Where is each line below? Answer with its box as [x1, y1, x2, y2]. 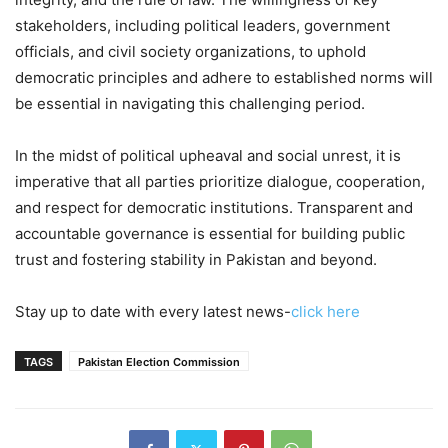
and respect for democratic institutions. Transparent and [15, 197, 413, 217]
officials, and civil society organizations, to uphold [15, 41, 366, 61]
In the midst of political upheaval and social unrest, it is [15, 145, 401, 165]
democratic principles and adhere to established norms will [15, 67, 433, 87]
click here [291, 301, 360, 321]
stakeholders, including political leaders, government [15, 15, 390, 35]
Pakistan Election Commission [78, 354, 240, 369]
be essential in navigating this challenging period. [15, 93, 365, 113]
